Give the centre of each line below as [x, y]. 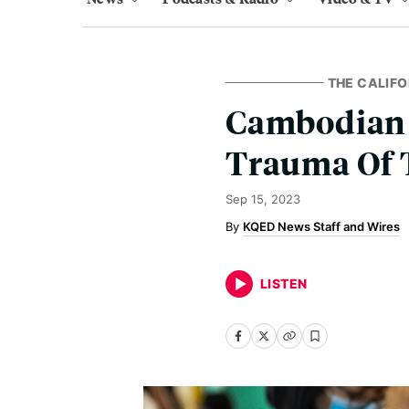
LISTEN [284, 283]
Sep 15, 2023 [263, 199]
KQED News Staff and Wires [321, 226]
